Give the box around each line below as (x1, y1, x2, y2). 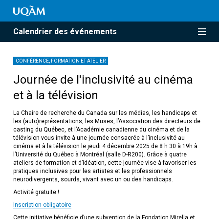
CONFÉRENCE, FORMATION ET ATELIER (15, 58, 106, 64)
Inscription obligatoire (13, 201, 71, 209)
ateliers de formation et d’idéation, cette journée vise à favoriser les (13, 159, 197, 167)
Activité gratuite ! (13, 189, 61, 196)
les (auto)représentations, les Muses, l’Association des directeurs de (13, 118, 200, 125)
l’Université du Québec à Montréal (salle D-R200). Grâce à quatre (13, 151, 187, 158)
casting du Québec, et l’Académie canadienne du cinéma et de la (13, 126, 190, 133)
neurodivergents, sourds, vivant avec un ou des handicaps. (13, 176, 176, 183)
